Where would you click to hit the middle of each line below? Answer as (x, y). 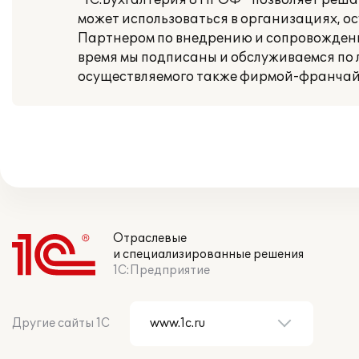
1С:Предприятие (161, 270)
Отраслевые (150, 238)
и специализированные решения (208, 254)
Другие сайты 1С (61, 323)
